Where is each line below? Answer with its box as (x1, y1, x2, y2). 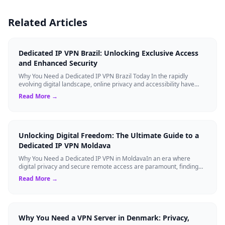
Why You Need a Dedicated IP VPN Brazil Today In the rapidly (19, 71, 188, 80)
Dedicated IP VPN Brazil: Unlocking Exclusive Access (19, 48, 198, 58)
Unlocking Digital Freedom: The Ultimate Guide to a (19, 130, 199, 140)
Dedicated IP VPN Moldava (19, 140, 110, 150)
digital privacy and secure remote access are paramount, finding (19, 162, 198, 171)
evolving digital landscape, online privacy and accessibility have (19, 79, 194, 88)
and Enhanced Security (19, 58, 97, 68)
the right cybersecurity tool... (19, 170, 98, 179)
